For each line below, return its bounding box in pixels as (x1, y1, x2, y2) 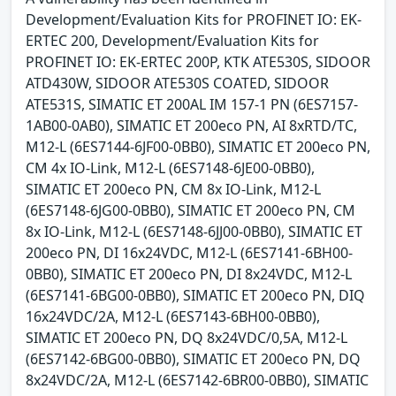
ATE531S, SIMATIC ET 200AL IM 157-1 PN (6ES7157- (26, 94, 358, 114)
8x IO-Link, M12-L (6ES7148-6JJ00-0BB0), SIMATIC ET (26, 221, 362, 241)
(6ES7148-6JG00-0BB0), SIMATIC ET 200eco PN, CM (26, 200, 355, 220)
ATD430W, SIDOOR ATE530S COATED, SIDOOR (26, 72, 329, 93)
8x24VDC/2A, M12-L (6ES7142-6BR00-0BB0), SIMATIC (26, 369, 369, 390)
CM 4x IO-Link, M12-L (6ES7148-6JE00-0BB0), (26, 157, 315, 178)
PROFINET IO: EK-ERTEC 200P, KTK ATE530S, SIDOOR (26, 51, 370, 72)
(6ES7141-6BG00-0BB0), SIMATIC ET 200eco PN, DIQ (26, 285, 365, 305)
